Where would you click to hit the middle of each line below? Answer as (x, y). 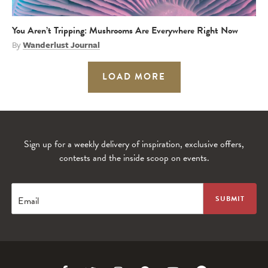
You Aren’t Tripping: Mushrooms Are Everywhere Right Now (125, 30)
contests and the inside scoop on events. (134, 158)
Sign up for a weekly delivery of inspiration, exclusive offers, (134, 144)
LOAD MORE (134, 76)
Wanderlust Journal (61, 44)
